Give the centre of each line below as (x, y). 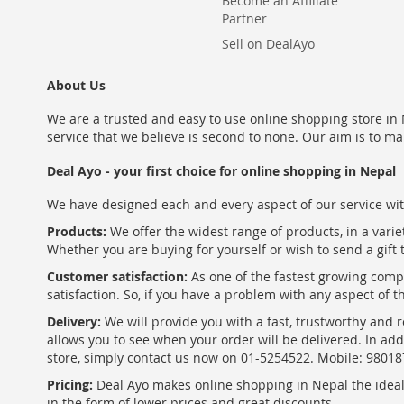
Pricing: (70, 385)
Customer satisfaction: (117, 276)
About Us (76, 85)
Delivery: (74, 321)
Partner (244, 18)
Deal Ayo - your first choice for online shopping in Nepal (221, 171)
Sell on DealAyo (268, 44)
